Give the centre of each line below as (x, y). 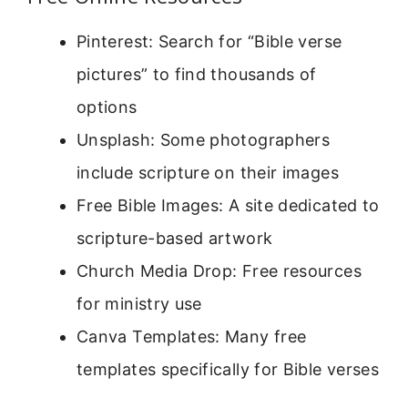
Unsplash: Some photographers (204, 139)
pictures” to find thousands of (197, 74)
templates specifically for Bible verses (228, 369)
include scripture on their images (208, 172)
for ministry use (139, 303)
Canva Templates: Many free (192, 336)
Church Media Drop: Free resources (219, 270)
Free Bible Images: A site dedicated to (228, 205)
